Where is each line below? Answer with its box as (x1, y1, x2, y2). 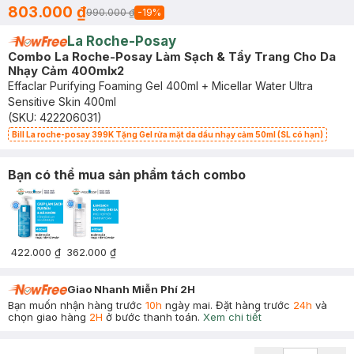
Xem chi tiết (203, 311, 262, 323)
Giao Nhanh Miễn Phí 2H (67, 283, 195, 296)
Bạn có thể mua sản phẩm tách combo (8, 167, 246, 183)
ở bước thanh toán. (103, 311, 200, 323)
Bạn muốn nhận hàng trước (8, 299, 145, 311)
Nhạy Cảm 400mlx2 (8, 63, 124, 78)
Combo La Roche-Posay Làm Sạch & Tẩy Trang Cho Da (8, 49, 336, 64)
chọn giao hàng (8, 311, 89, 323)
